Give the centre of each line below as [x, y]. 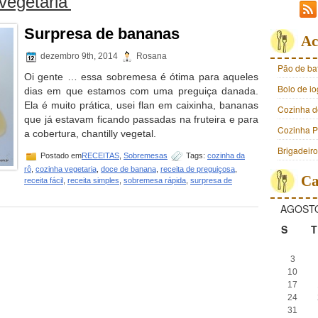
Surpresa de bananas [102, 34]
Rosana [150, 56]
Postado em [60, 155]
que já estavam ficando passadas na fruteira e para [141, 119]
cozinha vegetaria [66, 169]
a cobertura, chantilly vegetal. [90, 133]
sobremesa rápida [155, 180]
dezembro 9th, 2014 [79, 56]
